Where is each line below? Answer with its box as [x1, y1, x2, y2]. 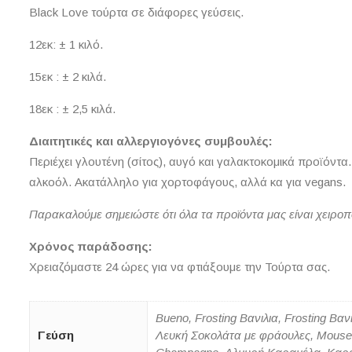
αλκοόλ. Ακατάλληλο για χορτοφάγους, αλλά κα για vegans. [29, 175, 346, 189]
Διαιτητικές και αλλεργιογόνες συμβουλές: [29, 134, 273, 148]
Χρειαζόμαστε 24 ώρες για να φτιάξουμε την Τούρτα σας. [29, 260, 330, 274]
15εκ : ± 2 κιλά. [29, 70, 106, 84]
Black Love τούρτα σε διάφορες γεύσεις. [29, 5, 244, 20]
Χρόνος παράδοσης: [29, 240, 152, 254]
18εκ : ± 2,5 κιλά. [29, 102, 115, 116]
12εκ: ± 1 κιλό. [29, 38, 103, 52]
